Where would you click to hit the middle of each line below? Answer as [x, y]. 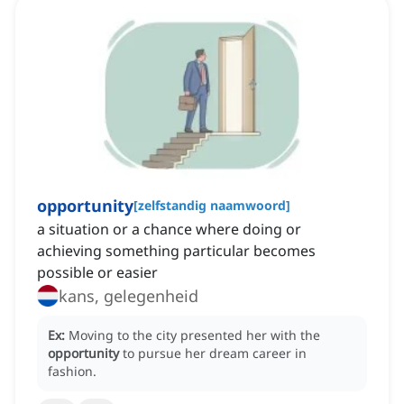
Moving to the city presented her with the [194, 335]
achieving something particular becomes [176, 251]
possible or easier [97, 273]
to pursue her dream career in [215, 353]
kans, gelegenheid [129, 296]
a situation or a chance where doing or [169, 230]
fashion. [72, 372]
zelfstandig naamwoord [212, 206]
